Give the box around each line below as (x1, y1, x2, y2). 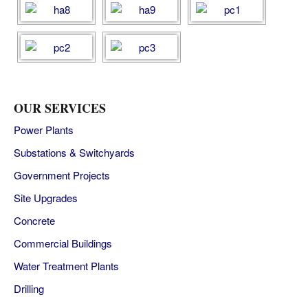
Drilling (14, 281, 44, 296)
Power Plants (14, 122, 74, 137)
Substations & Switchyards (14, 145, 135, 159)
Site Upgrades (14, 190, 78, 205)
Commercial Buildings (14, 236, 112, 250)
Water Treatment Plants (14, 258, 119, 273)
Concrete (14, 213, 55, 228)
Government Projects (14, 168, 110, 182)
